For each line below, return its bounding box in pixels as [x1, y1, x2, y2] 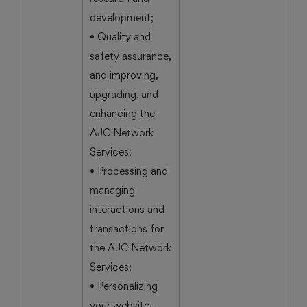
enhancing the [90, 107, 155, 120]
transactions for [90, 222, 164, 235]
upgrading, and [90, 88, 158, 101]
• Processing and [90, 164, 168, 177]
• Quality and [90, 30, 151, 43]
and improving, [90, 69, 158, 82]
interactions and [90, 203, 164, 216]
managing [90, 184, 135, 197]
